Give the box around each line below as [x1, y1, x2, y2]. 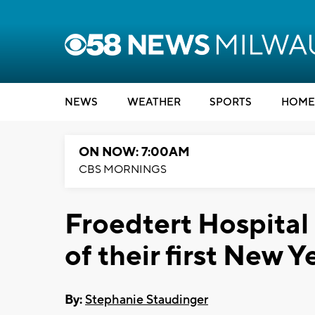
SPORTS [210, 96, 252, 109]
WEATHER [127, 96, 181, 109]
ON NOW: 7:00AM [79, 144, 190, 160]
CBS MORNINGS [79, 162, 167, 176]
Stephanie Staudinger [85, 291, 208, 308]
